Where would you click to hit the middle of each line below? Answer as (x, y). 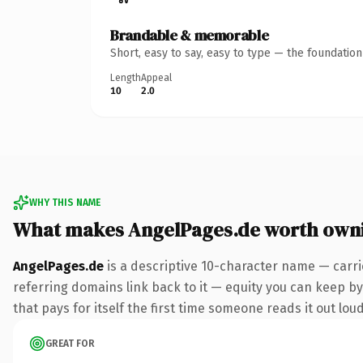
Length (126, 77)
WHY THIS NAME (65, 202)
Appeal (156, 77)
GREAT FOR (70, 343)
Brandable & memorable (190, 35)
